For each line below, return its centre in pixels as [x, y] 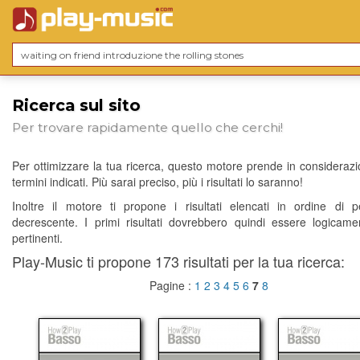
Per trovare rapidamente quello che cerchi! [147, 128]
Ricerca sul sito [76, 105]
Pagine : [172, 286]
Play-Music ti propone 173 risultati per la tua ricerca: [178, 262]
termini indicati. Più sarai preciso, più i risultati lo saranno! [157, 182]
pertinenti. [37, 238]
